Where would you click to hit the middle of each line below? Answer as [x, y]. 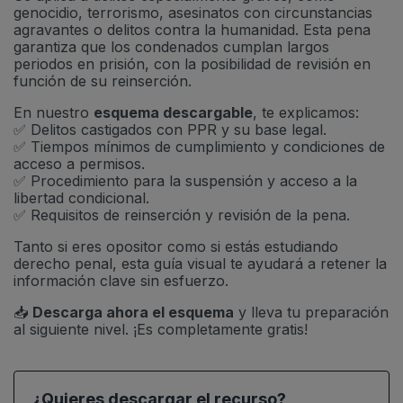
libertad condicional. [81, 198]
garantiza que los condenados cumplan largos [171, 47]
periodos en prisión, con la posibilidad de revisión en [192, 64]
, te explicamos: [306, 112]
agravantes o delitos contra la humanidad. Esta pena [192, 30]
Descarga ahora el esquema [133, 312]
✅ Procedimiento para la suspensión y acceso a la [185, 181]
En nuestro [54, 112]
